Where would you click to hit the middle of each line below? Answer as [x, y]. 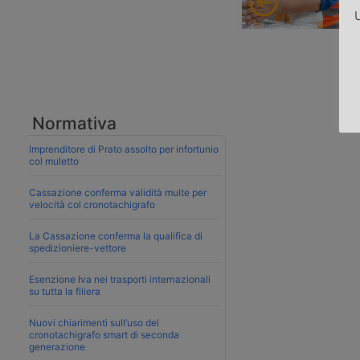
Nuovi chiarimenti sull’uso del [94, 322]
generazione [57, 346]
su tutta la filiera [65, 291]
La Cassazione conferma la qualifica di [116, 235]
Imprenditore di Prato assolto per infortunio [124, 149]
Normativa [74, 123]
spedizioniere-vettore [78, 247]
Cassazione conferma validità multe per [118, 192]
